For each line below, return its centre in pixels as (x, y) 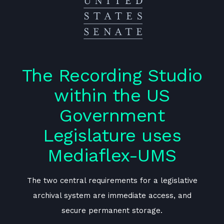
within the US (112, 95)
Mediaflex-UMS (112, 155)
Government (112, 115)
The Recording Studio (112, 75)
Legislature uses (112, 135)
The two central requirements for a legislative (112, 180)
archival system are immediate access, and (112, 195)
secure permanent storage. (112, 210)
